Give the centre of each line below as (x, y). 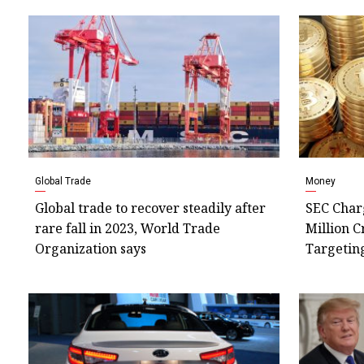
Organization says (91, 249)
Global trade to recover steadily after (150, 208)
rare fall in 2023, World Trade (128, 229)
